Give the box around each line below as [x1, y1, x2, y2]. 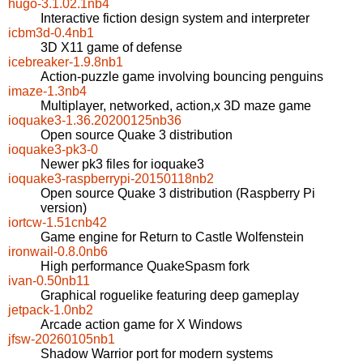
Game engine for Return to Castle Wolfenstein [41, 230, 304, 245]
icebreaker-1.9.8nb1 [8, 55, 123, 70]
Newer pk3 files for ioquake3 [41, 157, 204, 172]
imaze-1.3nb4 [8, 84, 87, 99]
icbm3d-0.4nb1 [8, 26, 94, 41]
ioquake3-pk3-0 [8, 143, 98, 157]
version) [41, 201, 87, 216]
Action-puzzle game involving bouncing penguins [41, 70, 323, 84]
